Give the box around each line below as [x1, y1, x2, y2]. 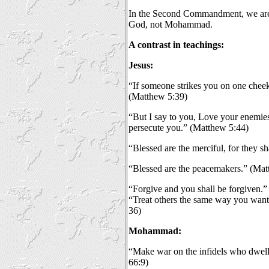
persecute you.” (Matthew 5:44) [128, 122, 249, 133]
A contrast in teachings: [128, 40, 224, 50]
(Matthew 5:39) [128, 91, 187, 101]
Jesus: [128, 60, 153, 70]
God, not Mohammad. [128, 19, 213, 29]
